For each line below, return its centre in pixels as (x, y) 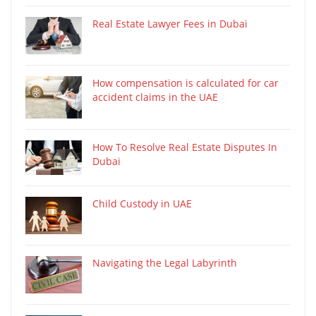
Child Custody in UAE (142, 203)
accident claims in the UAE (155, 97)
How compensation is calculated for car (186, 83)
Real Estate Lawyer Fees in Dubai (170, 23)
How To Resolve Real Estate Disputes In (185, 147)
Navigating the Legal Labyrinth (165, 262)
